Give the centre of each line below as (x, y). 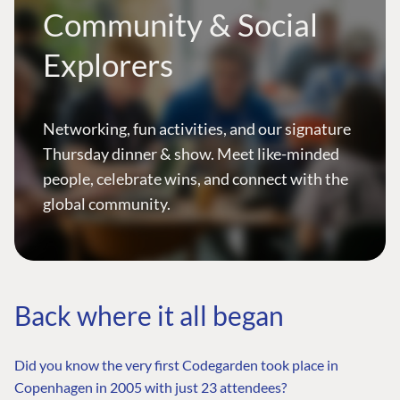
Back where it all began (149, 316)
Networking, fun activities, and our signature (197, 129)
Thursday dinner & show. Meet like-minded (191, 154)
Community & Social (180, 25)
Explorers (108, 65)
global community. (107, 204)
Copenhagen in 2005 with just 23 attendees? (150, 387)
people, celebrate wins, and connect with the (196, 179)
